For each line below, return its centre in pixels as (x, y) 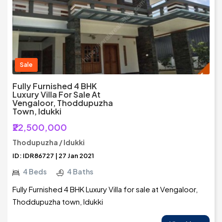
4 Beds (35, 172)
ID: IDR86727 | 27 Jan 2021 (53, 156)
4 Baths (80, 172)
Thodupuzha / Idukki (49, 142)
